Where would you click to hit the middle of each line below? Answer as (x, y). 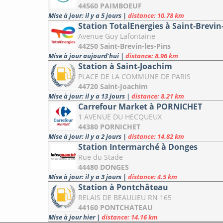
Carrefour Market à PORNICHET (140, 107)
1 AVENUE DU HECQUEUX (120, 117)
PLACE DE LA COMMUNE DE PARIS (134, 77)
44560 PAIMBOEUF (110, 6)
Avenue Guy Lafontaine (117, 36)
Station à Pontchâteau (123, 187)
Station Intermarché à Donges (138, 147)
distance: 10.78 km (156, 16)
